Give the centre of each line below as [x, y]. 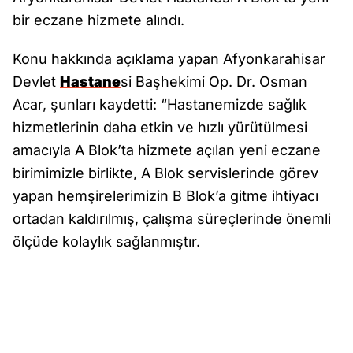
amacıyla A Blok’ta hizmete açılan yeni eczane [167, 150]
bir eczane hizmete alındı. [98, 20]
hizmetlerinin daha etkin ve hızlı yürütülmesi [160, 127]
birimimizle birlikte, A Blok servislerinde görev [165, 173]
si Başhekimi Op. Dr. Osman [214, 82]
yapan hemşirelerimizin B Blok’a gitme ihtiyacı [165, 196]
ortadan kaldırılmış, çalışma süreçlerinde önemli [172, 219]
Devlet [36, 82]
